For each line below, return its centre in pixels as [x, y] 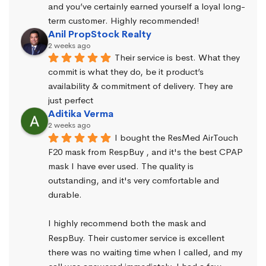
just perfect [71, 100]
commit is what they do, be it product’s [126, 72]
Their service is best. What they [177, 57]
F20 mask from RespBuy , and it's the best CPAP [145, 151]
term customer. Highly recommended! [124, 20]
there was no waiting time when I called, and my [145, 252]
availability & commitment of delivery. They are [140, 86]
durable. [65, 195]
